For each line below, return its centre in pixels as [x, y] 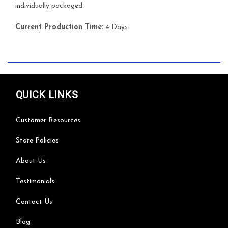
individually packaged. [50, 6]
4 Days [116, 27]
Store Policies [37, 140]
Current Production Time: [59, 27]
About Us [31, 161]
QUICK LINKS [47, 94]
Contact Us [34, 202]
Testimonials [35, 181]
